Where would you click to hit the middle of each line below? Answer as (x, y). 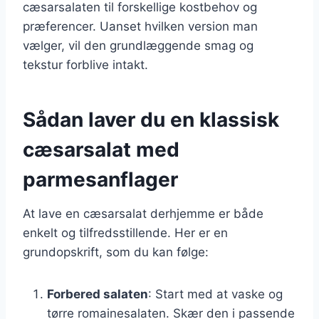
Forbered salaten (98, 294)
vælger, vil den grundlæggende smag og (138, 45)
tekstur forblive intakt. (85, 64)
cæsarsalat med (101, 149)
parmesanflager (100, 179)
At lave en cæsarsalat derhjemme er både (143, 213)
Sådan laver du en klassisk (151, 119)
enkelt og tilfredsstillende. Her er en (125, 232)
